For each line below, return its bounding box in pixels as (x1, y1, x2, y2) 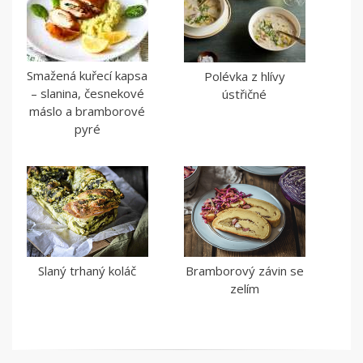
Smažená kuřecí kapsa (27, 67, 148, 84)
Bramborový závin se (185, 263, 304, 280)
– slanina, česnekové (30, 85, 144, 102)
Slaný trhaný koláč (38, 263, 137, 280)
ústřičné (222, 86, 267, 103)
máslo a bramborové (29, 103, 146, 120)
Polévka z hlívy (203, 68, 285, 85)
